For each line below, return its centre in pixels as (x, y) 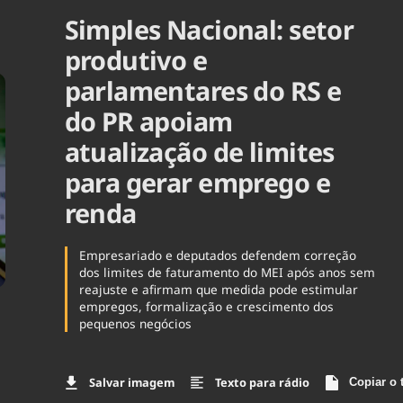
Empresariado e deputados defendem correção (218, 255)
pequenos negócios (136, 323)
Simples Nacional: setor (209, 30)
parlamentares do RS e (203, 91)
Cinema (364, 96)
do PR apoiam (148, 121)
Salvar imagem (132, 383)
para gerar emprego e (197, 183)
